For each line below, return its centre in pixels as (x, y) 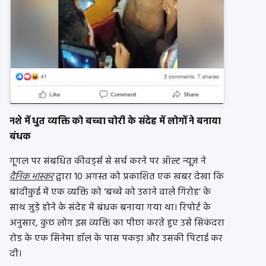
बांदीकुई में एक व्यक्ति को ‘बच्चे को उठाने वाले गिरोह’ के (110, 192)
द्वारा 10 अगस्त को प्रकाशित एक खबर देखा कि (139, 177)
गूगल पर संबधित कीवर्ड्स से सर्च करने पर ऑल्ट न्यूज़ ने (108, 161)
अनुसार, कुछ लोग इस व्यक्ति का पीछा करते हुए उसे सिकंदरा (117, 223)
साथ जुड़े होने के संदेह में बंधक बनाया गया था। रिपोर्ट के (110, 208)
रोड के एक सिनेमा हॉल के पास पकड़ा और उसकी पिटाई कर (116, 238)
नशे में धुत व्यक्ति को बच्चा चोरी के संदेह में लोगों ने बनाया (115, 121)
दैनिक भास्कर (31, 177)
